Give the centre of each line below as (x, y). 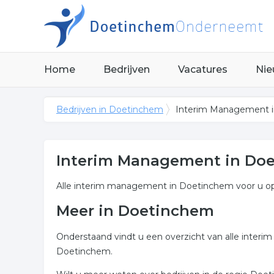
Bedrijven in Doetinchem (110, 109)
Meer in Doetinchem (135, 211)
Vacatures (203, 69)
